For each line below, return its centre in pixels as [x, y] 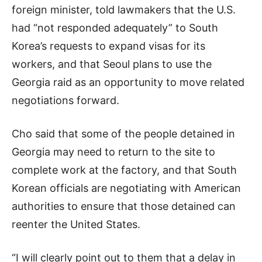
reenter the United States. [76, 224]
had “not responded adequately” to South [115, 27]
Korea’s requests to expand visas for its [108, 46]
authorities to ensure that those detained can [124, 206]
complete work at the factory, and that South [124, 170]
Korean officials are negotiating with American [126, 188]
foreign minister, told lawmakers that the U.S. [124, 9]
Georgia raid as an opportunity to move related [128, 82]
